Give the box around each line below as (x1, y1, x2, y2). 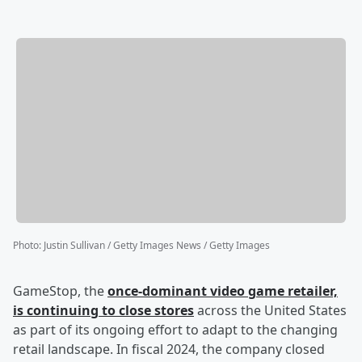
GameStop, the (13, 282, 107, 301)
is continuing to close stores (13, 301, 194, 320)
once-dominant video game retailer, (107, 282, 338, 301)
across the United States (194, 301, 347, 320)
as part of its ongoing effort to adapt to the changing (13, 321, 338, 339)
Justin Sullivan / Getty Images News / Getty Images (44, 238, 270, 253)
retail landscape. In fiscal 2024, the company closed (13, 340, 325, 359)
